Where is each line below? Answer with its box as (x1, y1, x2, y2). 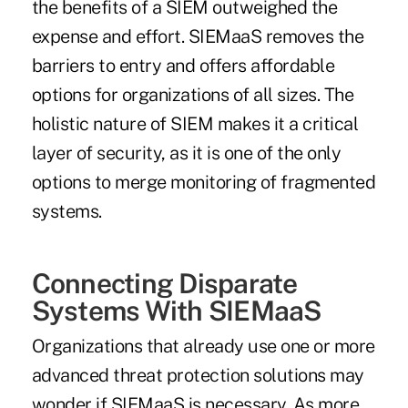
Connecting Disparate (31, 267, 298, 301)
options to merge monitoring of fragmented (31, 171, 376, 194)
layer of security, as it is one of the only (31, 142, 342, 165)
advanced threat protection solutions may (31, 364, 364, 387)
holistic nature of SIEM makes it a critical (31, 113, 359, 136)
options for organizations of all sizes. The (31, 84, 354, 107)
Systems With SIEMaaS (31, 294, 321, 328)
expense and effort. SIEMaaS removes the (31, 25, 364, 48)
